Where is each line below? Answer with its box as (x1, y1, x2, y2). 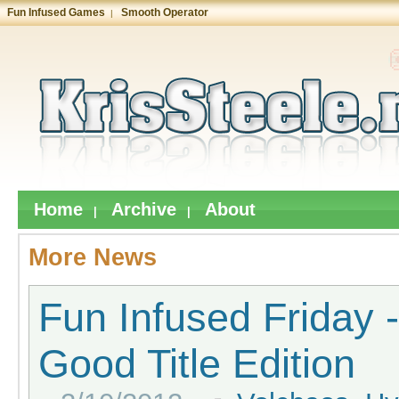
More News (28, 244, 157, 271)
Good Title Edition (38, 341, 355, 387)
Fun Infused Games (7, 6, 105, 19)
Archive (111, 199, 176, 219)
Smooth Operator (121, 6, 208, 19)
